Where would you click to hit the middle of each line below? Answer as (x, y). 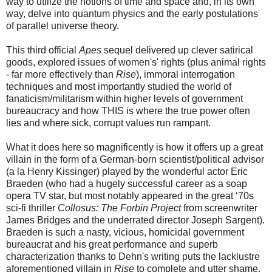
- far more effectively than (61, 75)
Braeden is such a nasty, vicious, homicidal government (125, 233)
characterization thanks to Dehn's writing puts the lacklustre (133, 257)
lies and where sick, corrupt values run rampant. (108, 123)
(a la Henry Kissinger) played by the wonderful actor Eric (127, 172)
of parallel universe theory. (63, 26)
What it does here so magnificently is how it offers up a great (134, 148)
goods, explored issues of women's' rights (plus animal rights (136, 63)
